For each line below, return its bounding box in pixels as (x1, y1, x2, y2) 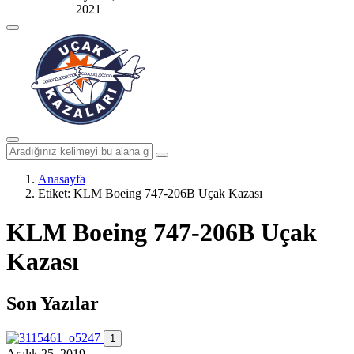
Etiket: (38, 186, 73, 201)
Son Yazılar (6, 293, 99, 314)
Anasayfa (38, 172, 85, 186)
